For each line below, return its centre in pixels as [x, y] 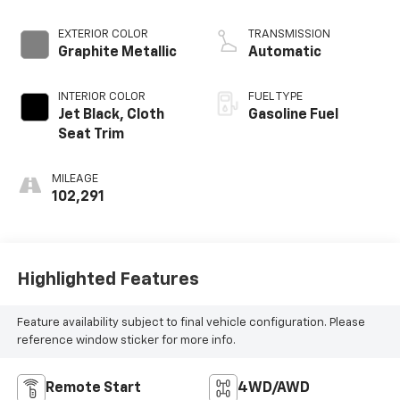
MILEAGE [75, 179]
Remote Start [93, 389]
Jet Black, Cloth [111, 116]
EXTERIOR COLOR [103, 35]
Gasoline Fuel [293, 116]
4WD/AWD [274, 389]
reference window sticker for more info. [126, 340]
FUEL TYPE [275, 97]
